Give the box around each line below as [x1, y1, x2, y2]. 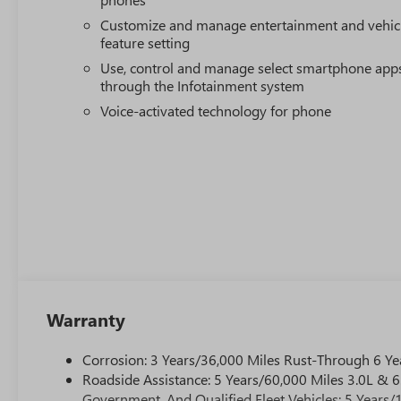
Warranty [47, 307, 126, 332]
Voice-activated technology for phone [100, 101, 332, 121]
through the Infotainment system [100, 76, 305, 96]
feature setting [100, 33, 191, 53]
